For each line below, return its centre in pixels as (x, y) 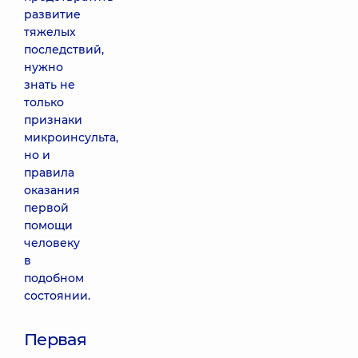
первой (46, 208)
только (44, 102)
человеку (52, 243)
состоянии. (57, 296)
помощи (48, 225)
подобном (54, 278)
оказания (52, 190)
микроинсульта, (71, 137)
